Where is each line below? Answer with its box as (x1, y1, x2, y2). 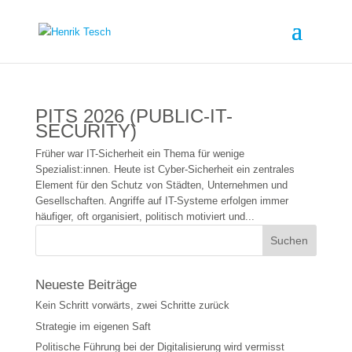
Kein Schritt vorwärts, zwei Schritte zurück (35, 299, 229, 311)
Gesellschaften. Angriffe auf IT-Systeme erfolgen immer (35, 195, 288, 207)
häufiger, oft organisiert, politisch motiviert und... (35, 211, 255, 222)
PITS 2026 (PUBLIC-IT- (35, 105, 233, 126)
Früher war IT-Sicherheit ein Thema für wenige (35, 148, 244, 159)
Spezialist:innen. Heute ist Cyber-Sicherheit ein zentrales (35, 163, 295, 175)
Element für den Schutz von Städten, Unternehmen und (35, 179, 288, 191)
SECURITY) (35, 120, 137, 141)
